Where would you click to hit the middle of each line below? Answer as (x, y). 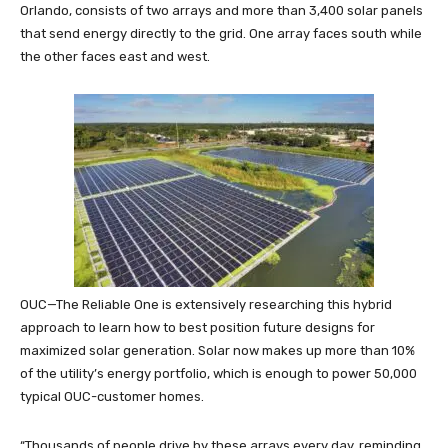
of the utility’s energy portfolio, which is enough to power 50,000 (218, 373)
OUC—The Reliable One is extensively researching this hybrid (206, 304)
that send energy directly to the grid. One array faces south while (221, 33)
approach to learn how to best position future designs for (197, 327)
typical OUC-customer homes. (112, 396)
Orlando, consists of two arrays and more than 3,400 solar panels (221, 10)
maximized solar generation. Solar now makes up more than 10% (217, 350)
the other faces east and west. (115, 56)
